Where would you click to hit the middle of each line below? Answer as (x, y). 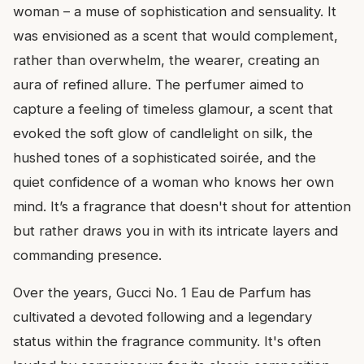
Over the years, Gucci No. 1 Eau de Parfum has (162, 293)
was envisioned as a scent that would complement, (175, 36)
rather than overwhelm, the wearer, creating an (166, 61)
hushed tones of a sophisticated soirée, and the (165, 158)
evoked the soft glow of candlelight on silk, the (163, 134)
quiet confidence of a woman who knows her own (173, 182)
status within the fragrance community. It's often (167, 342)
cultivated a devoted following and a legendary (162, 317)
